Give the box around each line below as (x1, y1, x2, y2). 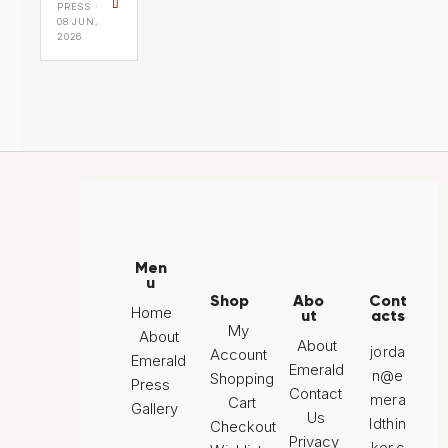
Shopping (210, 369, 275, 389)
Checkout (210, 417, 277, 437)
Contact (289, 384, 343, 404)
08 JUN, (57, 16, 99, 27)
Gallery (131, 399, 178, 419)
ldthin (369, 415, 407, 433)
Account (210, 345, 268, 365)
